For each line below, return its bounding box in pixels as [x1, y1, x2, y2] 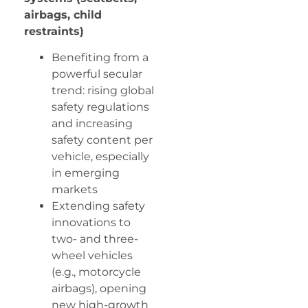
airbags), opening [52, 282, 146, 296]
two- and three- [52, 232, 138, 246]
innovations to [52, 216, 131, 230]
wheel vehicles [52, 249, 133, 263]
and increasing [52, 117, 133, 131]
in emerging [52, 166, 120, 180]
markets [52, 183, 98, 197]
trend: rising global [52, 84, 154, 98]
